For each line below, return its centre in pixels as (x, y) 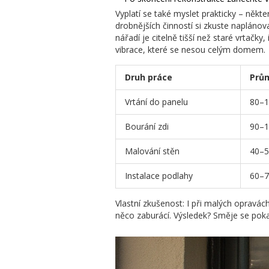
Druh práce (149, 77)
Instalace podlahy (159, 176)
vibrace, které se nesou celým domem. (190, 50)
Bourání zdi (147, 127)
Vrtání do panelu (156, 102)
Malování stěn (152, 151)
